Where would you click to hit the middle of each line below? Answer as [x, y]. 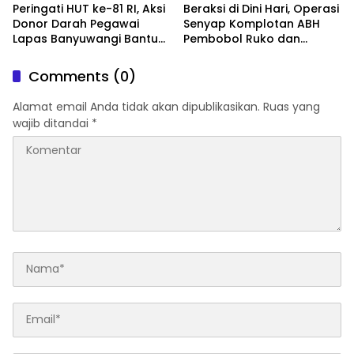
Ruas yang [292, 106]
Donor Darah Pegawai [76, 23]
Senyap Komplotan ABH [252, 23]
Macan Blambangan [242, 68]
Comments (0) [82, 76]
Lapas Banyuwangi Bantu [85, 38]
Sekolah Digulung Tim [245, 53]
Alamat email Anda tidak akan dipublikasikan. [136, 106]
